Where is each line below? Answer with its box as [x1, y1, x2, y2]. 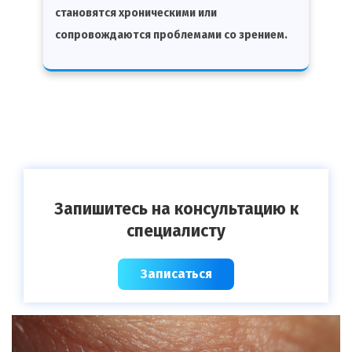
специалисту [126, 220, 225, 241]
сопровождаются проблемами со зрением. [55, 27, 288, 42]
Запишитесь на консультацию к [53, 198, 299, 219]
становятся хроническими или [55, 5, 217, 20]
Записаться [140, 266, 212, 281]
